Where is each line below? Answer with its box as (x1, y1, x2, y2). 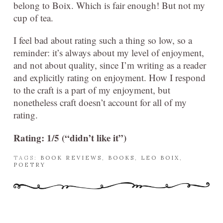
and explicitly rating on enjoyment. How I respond (13, 71, 206, 84)
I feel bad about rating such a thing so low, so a (13, 33, 192, 46)
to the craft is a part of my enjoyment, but (13, 83, 170, 96)
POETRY (13, 161, 46, 168)
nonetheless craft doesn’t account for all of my (13, 96, 187, 109)
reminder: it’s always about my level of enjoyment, (13, 46, 204, 59)
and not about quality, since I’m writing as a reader (13, 58, 206, 71)
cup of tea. (13, 11, 53, 24)
